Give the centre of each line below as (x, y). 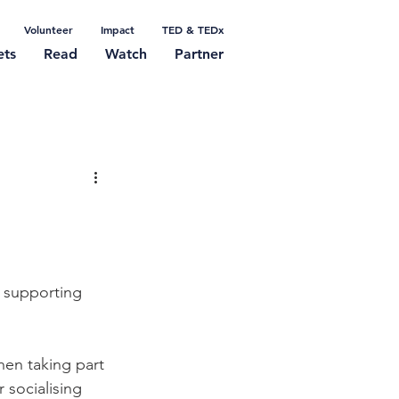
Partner (199, 54)
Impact (118, 29)
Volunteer (49, 29)
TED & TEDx (193, 29)
